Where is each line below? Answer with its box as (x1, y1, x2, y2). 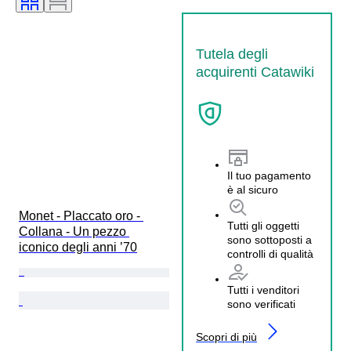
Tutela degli (196, 45, 268, 62)
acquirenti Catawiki (196, 63, 314, 80)
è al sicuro (227, 183, 278, 197)
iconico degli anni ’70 (19, 240, 137, 254)
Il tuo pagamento (227, 169, 311, 183)
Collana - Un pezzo (19, 224, 129, 238)
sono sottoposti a (227, 233, 312, 247)
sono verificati (227, 298, 295, 311)
